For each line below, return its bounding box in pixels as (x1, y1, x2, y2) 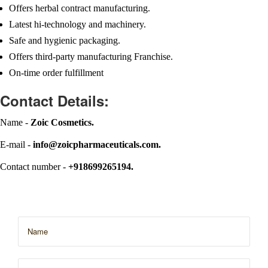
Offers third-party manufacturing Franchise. (9, 51, 173, 62)
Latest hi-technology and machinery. (9, 19, 146, 30)
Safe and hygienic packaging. (9, 35, 120, 46)
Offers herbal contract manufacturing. (9, 3, 150, 14)
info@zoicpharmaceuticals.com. (33, 139, 161, 150)
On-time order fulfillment (9, 68, 103, 78)
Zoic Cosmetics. (31, 117, 94, 128)
